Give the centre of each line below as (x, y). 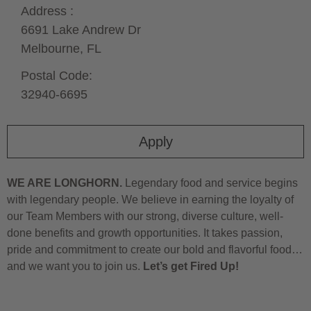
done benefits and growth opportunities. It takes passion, (145, 233)
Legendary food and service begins (210, 183)
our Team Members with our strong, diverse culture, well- (145, 216)
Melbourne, (54, 48)
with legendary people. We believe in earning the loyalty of (150, 199)
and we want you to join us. (75, 266)
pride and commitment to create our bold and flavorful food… (155, 249)
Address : (47, 11)
